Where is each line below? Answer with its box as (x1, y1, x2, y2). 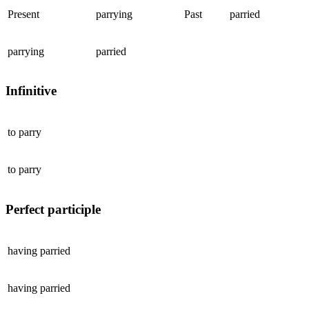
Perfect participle (6, 201, 101, 217)
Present (8, 8, 39, 20)
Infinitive (6, 83, 57, 99)
